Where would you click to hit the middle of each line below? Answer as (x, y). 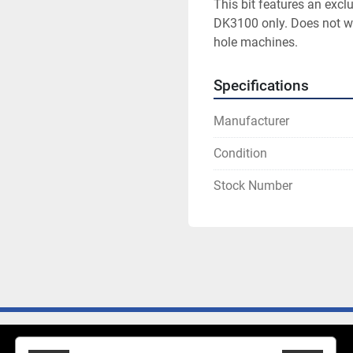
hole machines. (256, 42)
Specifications (261, 86)
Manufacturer (251, 121)
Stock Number (253, 186)
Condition (240, 153)
